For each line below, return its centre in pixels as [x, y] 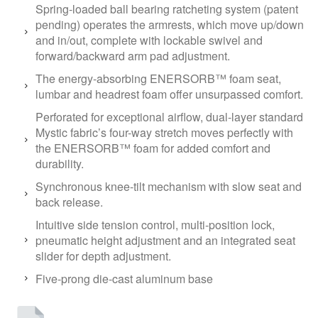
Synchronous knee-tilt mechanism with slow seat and [169, 187]
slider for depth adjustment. [103, 256]
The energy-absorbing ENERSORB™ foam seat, [158, 79]
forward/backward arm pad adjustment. [133, 56]
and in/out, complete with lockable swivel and [149, 40]
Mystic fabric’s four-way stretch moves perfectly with [164, 133]
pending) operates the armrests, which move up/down [170, 25]
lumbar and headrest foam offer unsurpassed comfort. [169, 94]
